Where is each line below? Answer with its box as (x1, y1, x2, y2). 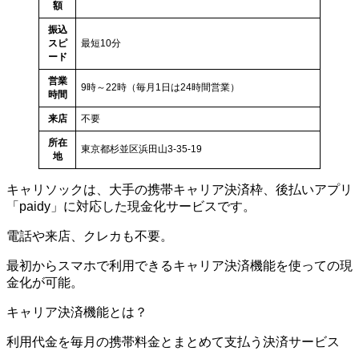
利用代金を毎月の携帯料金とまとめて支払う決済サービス (6, 335, 340, 349)
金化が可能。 (6, 276, 83, 290)
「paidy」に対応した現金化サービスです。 (6, 200, 256, 214)
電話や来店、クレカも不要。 (6, 229, 173, 244)
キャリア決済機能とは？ (6, 305, 147, 320)
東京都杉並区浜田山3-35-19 (81, 143, 202, 155)
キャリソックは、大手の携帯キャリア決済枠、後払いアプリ (6, 183, 353, 197)
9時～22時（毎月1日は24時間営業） (81, 82, 240, 94)
